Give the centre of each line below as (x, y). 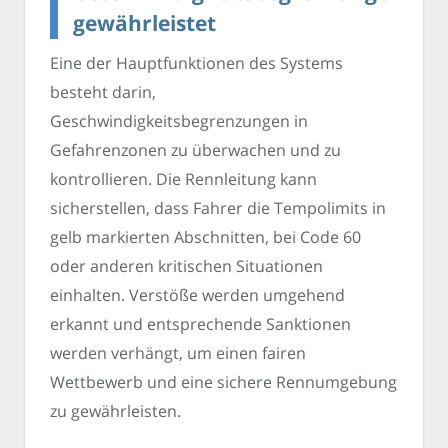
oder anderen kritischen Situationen (186, 266)
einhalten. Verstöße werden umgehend (197, 295)
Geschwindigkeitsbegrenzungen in (179, 121)
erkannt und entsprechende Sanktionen (200, 324)
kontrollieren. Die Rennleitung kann (183, 179)
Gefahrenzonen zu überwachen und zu (195, 150)
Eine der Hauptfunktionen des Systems (196, 63)
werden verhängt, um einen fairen (178, 353)
